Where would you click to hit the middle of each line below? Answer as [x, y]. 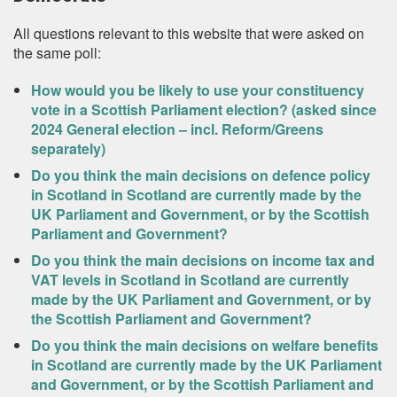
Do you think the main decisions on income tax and [203, 260]
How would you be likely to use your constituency [198, 90]
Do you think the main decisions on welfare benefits [205, 345]
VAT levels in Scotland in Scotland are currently [190, 280]
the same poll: [57, 53]
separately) [68, 148]
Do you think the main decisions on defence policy [201, 175]
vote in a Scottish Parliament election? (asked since [204, 109]
